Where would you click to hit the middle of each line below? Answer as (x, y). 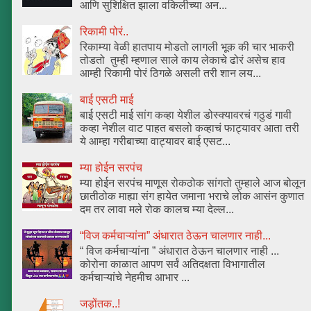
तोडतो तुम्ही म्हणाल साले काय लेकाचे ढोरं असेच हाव (183, 60)
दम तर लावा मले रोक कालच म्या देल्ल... (157, 210)
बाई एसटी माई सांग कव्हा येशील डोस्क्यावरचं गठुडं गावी (186, 115)
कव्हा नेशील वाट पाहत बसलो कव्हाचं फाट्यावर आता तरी (190, 128)
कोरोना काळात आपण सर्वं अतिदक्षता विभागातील (173, 264)
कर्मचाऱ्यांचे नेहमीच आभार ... (135, 278)
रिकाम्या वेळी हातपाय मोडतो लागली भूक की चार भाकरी (187, 47)
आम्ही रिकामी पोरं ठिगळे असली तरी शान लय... (171, 74)
